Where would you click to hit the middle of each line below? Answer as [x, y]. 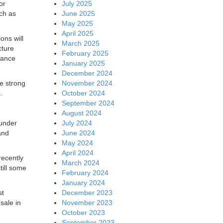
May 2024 [77, 143]
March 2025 [80, 43]
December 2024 [87, 73]
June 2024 [78, 133]
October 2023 [83, 212]
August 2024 [81, 113]
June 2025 [78, 13]
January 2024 [83, 182]
